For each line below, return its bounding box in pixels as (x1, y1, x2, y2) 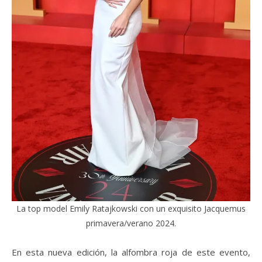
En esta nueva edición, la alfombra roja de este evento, (12, 246, 250, 258)
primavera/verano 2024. (86, 217, 176, 229)
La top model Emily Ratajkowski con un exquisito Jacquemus (16, 202, 246, 214)
